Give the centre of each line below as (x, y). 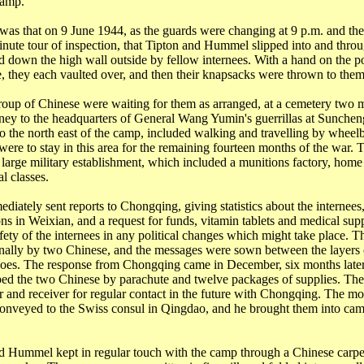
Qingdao (183, 308)
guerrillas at (284, 118)
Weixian (49, 221)
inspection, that (103, 45)
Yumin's (231, 118)
